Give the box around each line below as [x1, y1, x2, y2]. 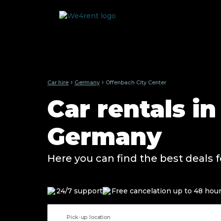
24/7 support [56, 186, 103, 195]
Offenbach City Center [106, 78, 166, 86]
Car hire [47, 78, 69, 86]
